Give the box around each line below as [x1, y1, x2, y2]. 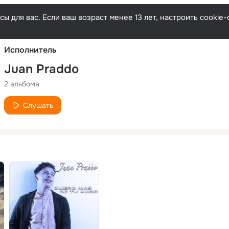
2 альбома [4, 79, 39, 88]
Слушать [23, 100, 53, 110]
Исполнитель [4, 44, 57, 55]
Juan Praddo [4, 61, 79, 77]
